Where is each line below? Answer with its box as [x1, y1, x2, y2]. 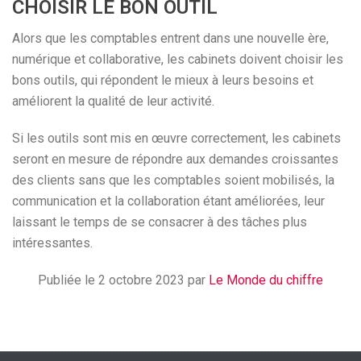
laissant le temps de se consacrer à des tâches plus [12, 214, 307, 230]
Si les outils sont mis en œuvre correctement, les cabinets [12, 131, 341, 146]
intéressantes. [12, 235, 93, 251]
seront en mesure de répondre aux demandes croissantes [12, 151, 338, 167]
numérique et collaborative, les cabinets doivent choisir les [12, 52, 343, 67]
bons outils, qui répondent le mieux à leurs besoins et [12, 73, 313, 88]
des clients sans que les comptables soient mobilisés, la [12, 172, 334, 188]
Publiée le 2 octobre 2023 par [38, 272, 209, 288]
